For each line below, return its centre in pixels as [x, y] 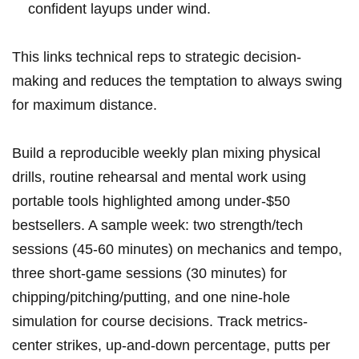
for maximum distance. [85, 105]
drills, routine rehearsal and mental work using [159, 177]
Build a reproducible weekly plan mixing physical [166, 153]
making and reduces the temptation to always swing [177, 81]
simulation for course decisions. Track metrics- [160, 322]
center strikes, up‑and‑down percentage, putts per [171, 346]
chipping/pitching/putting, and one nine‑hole [151, 298]
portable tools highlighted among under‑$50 [151, 202]
